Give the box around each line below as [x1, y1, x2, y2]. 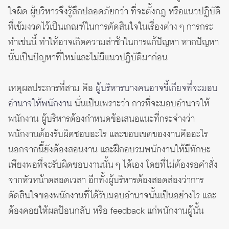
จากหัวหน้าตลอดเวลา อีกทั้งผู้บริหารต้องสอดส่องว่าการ [8, 174, 204, 188]
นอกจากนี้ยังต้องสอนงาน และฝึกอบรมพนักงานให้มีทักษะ [8, 143, 211, 157]
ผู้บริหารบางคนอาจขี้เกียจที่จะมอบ [96, 82, 218, 96]
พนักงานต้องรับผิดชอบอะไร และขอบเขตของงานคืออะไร [8, 128, 208, 142]
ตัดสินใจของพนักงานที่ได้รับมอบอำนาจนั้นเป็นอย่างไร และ [8, 189, 216, 203]
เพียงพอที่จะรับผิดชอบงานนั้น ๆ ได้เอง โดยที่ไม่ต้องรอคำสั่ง [8, 158, 218, 172]
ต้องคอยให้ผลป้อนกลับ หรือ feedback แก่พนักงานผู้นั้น [8, 204, 204, 218]
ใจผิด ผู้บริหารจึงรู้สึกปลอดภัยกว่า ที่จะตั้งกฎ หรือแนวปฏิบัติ [8, 5, 221, 19]
